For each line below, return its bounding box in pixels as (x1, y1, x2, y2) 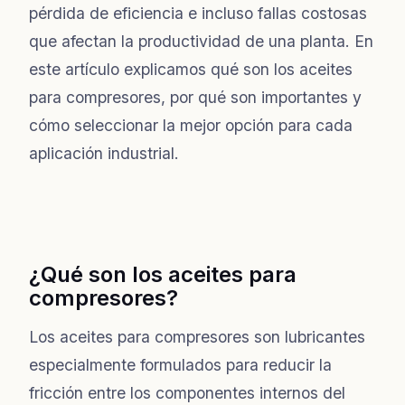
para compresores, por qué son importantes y (29, 87, 362, 107)
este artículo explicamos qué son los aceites (29, 59, 353, 79)
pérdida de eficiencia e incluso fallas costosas (29, 3, 367, 23)
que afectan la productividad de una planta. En (29, 31, 373, 51)
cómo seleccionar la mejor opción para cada (29, 115, 353, 135)
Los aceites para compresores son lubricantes (29, 326, 365, 346)
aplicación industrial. (29, 143, 179, 163)
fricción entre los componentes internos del (29, 382, 345, 402)
